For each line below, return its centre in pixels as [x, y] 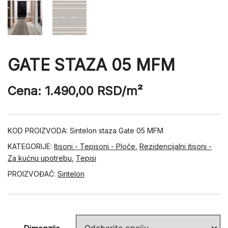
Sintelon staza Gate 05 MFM [117, 130]
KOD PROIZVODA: [39, 130]
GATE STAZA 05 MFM [91, 65]
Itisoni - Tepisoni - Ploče [95, 146]
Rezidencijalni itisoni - [176, 146]
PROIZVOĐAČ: [33, 174]
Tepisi [86, 158]
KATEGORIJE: [31, 146]
